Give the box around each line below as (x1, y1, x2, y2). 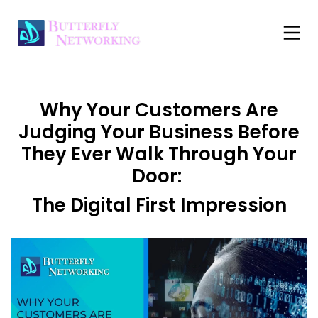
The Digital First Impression (31, 192, 287, 218)
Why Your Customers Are (40, 97, 278, 123)
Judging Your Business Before (18, 119, 300, 145)
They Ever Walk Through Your (21, 141, 297, 167)
